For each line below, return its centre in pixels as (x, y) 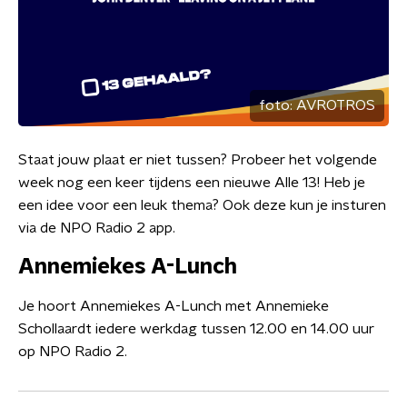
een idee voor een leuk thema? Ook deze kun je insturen (202, 206)
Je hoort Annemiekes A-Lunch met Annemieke (174, 307)
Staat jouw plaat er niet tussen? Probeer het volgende (198, 160)
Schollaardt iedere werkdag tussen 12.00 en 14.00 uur (196, 329)
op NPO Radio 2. (73, 352)
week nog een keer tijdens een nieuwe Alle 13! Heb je (192, 183)
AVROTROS (336, 106)
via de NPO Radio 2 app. (97, 228)
